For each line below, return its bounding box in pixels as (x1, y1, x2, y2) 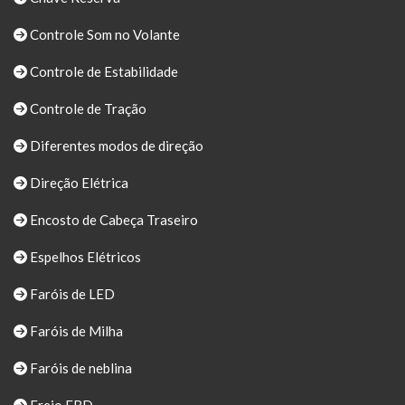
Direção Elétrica (27, 174, 128, 191)
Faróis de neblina (27, 359, 132, 376)
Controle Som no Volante (27, 25, 180, 42)
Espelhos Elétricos (27, 248, 141, 265)
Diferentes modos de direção (27, 137, 203, 154)
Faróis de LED (27, 285, 115, 302)
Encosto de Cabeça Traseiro (27, 211, 198, 228)
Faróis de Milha (27, 322, 123, 339)
